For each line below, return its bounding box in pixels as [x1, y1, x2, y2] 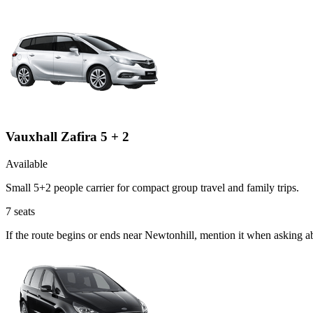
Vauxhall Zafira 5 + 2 [6, 129, 129, 145]
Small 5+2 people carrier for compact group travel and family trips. [6, 182, 299, 194]
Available [6, 158, 48, 170]
